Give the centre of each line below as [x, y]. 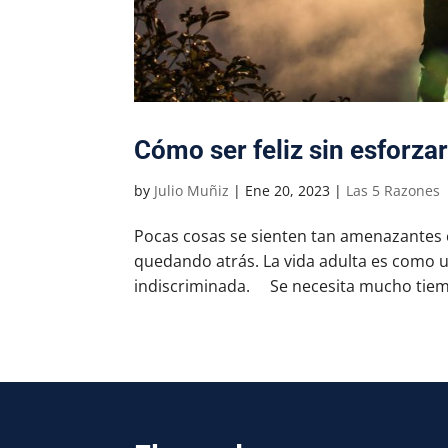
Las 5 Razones [393, 191]
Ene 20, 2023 [288, 191]
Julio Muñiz [192, 191]
